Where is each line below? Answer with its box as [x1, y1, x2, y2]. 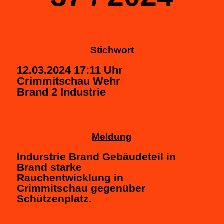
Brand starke [17, 161, 82, 173]
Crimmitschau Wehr [17, 74, 120, 87]
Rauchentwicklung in [17, 171, 123, 183]
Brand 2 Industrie [17, 85, 106, 98]
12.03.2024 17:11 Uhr [17, 63, 123, 76]
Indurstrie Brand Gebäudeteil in [17, 150, 176, 162]
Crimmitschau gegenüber [17, 182, 145, 194]
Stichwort [90, 44, 134, 55]
